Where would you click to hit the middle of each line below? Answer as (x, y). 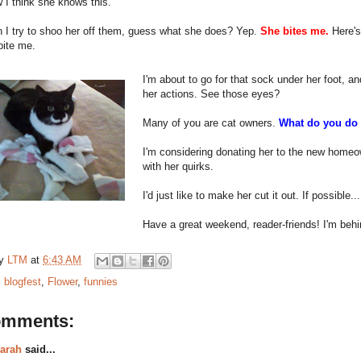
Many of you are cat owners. (211, 122)
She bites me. (296, 31)
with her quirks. (178, 166)
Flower (62, 281)
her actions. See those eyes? (211, 93)
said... (39, 349)
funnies (101, 281)
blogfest (23, 281)
